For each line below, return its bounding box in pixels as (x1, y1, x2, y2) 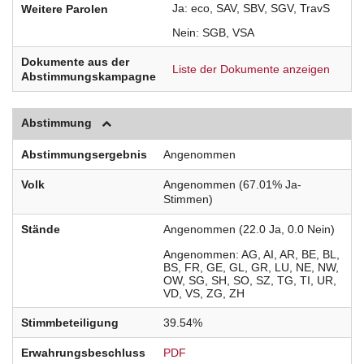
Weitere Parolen (21, 2, 108, 16)
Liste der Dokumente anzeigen (172, 63, 330, 76)
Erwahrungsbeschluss (21, 346, 145, 360)
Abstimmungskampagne (21, 70, 156, 84)
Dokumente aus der (21, 55, 129, 69)
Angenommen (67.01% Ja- (163, 178, 301, 192)
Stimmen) (163, 193, 213, 206)
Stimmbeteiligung (21, 316, 119, 330)
